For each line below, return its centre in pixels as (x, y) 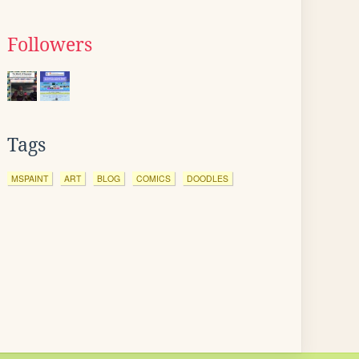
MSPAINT (30, 178)
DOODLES (208, 178)
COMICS (153, 178)
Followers (50, 45)
